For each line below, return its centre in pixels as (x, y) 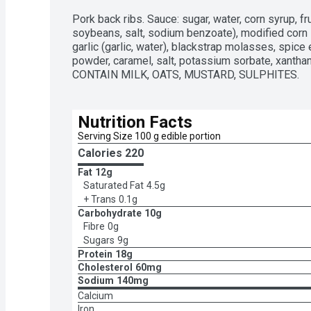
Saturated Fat (114, 185)
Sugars (99, 240)
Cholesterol (105, 267)
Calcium (95, 295)
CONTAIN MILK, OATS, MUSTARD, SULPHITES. (186, 74)
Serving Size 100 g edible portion (149, 136)
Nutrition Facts (135, 122)
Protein (95, 254)
